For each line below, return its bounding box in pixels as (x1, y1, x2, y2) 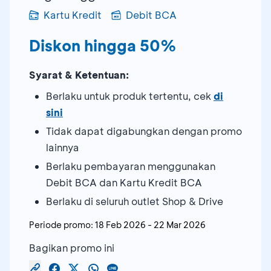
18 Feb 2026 (95, 218, 146, 230)
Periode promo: (29, 218, 93, 230)
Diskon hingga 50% (29, 35, 177, 56)
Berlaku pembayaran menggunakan (46, 159, 215, 172)
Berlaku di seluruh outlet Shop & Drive (46, 194, 223, 207)
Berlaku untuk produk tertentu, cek (46, 89, 214, 102)
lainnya (46, 140, 79, 154)
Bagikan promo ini (29, 241, 114, 254)
